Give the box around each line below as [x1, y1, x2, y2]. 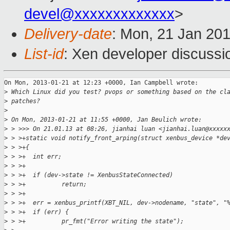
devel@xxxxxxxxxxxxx [24, 6, 175, 23]
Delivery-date [24, 26, 112, 43]
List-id [24, 46, 64, 63]
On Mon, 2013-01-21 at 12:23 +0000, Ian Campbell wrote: [4, 79, 198, 87]
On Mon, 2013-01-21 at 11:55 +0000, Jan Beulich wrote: [8, 116, 202, 124]
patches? [8, 98, 40, 105]
